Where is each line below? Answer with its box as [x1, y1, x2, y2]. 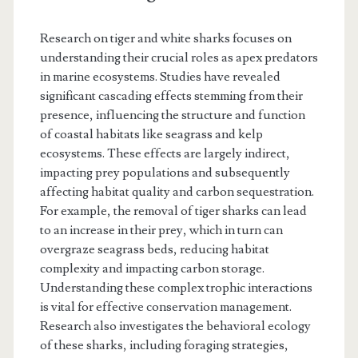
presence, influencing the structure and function [39, 107, 305, 124]
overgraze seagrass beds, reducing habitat [39, 241, 269, 258]
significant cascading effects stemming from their [39, 88, 303, 105]
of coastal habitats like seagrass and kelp [39, 126, 263, 143]
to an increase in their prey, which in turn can [39, 222, 283, 239]
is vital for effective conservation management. [39, 299, 292, 316]
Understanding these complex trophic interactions [39, 280, 312, 296]
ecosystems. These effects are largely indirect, [39, 145, 290, 162]
